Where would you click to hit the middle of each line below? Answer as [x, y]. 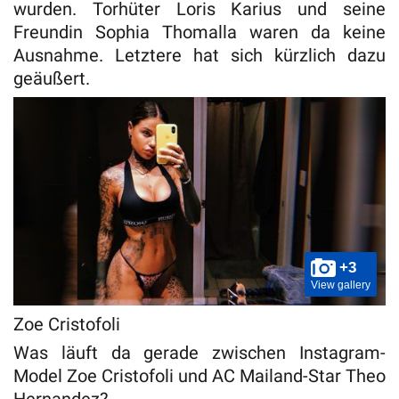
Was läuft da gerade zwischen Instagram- [199, 353]
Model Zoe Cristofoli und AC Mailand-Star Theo [199, 376]
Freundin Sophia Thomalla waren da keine [199, 32]
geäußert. [52, 78]
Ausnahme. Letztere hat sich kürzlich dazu [199, 55]
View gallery [341, 285]
